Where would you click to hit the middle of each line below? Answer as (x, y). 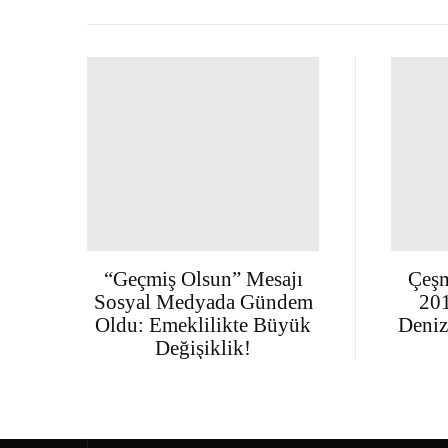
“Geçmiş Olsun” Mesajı (203, 278)
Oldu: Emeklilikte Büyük (203, 324)
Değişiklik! (203, 347)
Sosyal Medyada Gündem (203, 301)
